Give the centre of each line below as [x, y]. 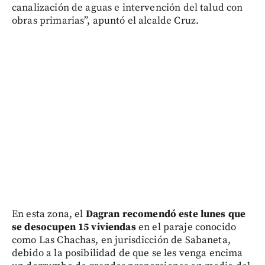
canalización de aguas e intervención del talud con [127, 8]
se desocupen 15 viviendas [74, 227]
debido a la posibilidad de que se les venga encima [127, 253]
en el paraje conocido [186, 227]
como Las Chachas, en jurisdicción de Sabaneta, [121, 240]
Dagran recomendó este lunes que [166, 214]
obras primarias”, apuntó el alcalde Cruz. [106, 21]
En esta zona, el [49, 214]
